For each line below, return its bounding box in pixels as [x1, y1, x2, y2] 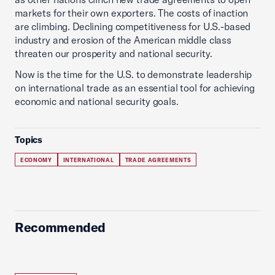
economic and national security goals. [15, 95, 179, 108]
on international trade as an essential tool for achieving [15, 82, 255, 95]
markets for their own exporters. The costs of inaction [15, 7, 249, 20]
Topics [15, 134, 43, 146]
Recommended [15, 219, 106, 236]
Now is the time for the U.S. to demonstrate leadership [15, 68, 252, 81]
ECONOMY [20, 157, 52, 164]
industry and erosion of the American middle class [15, 34, 231, 47]
